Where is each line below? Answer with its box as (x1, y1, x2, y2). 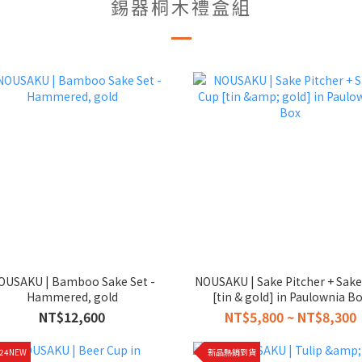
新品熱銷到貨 (208, 346, 256, 359)
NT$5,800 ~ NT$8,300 (224, 306, 356, 326)
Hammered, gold (26, 288, 118, 305)
